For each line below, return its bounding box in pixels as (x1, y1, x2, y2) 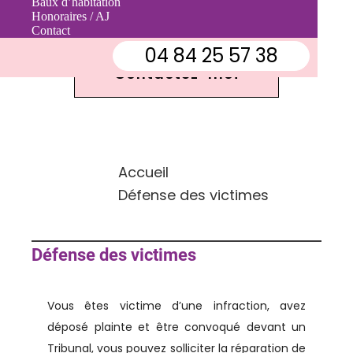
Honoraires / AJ (32, 9, 110, 23)
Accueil (117, 162, 169, 182)
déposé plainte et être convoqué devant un (47, 318, 306, 335)
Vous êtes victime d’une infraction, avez (47, 297, 306, 314)
